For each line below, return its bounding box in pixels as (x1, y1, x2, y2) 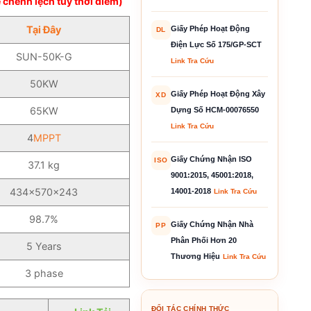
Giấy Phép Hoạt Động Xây (170, 89, 265, 98)
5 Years (26, 239, 62, 252)
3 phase (24, 267, 63, 279)
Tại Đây (26, 23, 62, 35)
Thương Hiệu (170, 251, 220, 260)
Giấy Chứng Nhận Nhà (170, 219, 253, 228)
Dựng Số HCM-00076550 (170, 105, 259, 114)
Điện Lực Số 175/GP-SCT (170, 40, 262, 49)
